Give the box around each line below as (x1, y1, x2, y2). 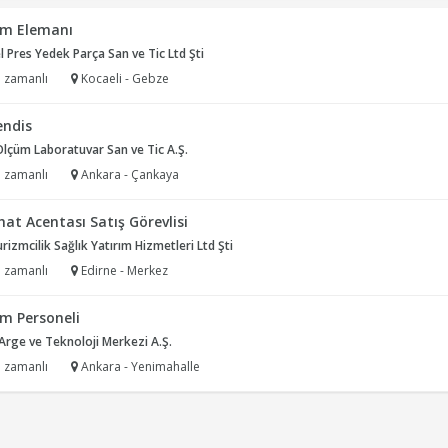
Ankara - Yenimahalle (78, 358, 200, 375)
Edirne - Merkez (78, 262, 168, 279)
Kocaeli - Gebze (78, 70, 169, 87)
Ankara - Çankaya (78, 166, 179, 183)
